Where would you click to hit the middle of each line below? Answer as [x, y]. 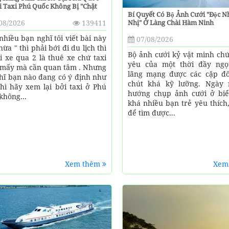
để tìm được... [151, 112]
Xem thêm [83, 164]
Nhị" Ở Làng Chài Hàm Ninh [170, 22]
